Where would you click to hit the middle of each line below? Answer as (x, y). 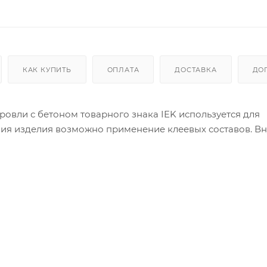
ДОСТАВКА (196, 69)
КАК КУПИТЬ (47, 69)
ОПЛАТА (123, 69)
